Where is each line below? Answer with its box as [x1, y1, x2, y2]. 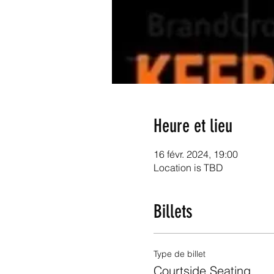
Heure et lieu [153, 114, 232, 137]
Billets [153, 200, 193, 223]
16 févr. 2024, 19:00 [153, 147, 238, 160]
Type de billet [153, 248, 206, 259]
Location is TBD [153, 161, 223, 174]
